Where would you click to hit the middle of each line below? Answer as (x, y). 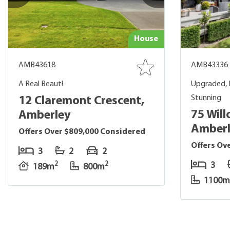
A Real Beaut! (41, 84)
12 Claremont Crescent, (81, 101)
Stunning (206, 98)
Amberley (45, 116)
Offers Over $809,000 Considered (82, 132)
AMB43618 (37, 65)
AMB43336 (209, 65)
